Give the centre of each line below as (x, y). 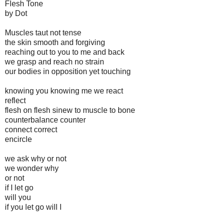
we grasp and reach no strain (54, 62)
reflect (15, 101)
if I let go (19, 188)
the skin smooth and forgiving (55, 43)
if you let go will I (33, 207)
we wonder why (32, 169)
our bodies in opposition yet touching (68, 72)
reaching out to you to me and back (65, 52)
